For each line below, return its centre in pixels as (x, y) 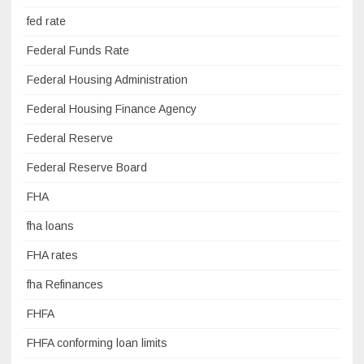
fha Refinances (65, 285)
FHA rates (52, 256)
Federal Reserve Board (87, 168)
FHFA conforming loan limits (97, 343)
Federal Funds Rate (78, 51)
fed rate (46, 22)
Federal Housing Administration (107, 80)
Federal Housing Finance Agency (112, 109)
